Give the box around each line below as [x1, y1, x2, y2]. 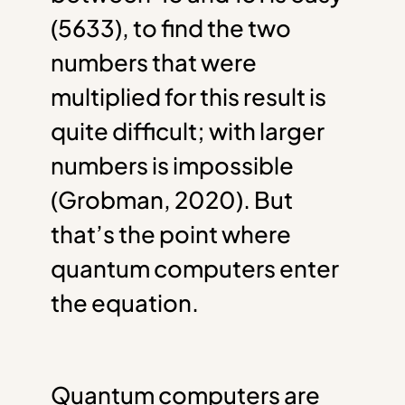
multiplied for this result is [51, 81, 326, 112]
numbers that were [51, 47, 257, 78]
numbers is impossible [51, 150, 294, 181]
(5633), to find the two [51, 13, 291, 43]
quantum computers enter [51, 253, 339, 284]
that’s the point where [51, 219, 291, 250]
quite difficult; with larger [51, 116, 325, 146]
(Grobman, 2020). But [51, 184, 293, 215]
